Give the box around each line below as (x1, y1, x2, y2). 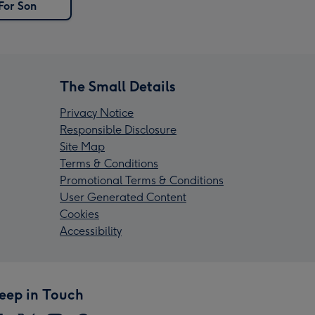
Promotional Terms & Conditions (60, 174, 224, 188)
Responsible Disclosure (60, 123, 176, 137)
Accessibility (60, 224, 122, 238)
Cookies (60, 207, 99, 221)
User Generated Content (60, 191, 186, 205)
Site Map (60, 140, 105, 154)
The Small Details (60, 78, 176, 96)
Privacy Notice (60, 106, 134, 120)
